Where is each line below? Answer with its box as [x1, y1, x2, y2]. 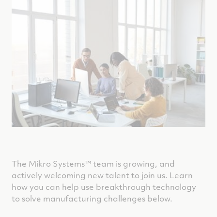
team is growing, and [91, 157, 175, 169]
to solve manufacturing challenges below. [12, 192, 172, 204]
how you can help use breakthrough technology [12, 181, 196, 192]
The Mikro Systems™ [12, 157, 91, 169]
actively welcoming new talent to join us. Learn [12, 169, 193, 181]
